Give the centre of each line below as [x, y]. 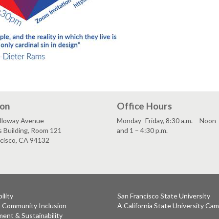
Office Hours [144, 106]
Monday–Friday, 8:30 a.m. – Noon [166, 121]
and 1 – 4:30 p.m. [142, 131]
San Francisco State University [164, 196]
